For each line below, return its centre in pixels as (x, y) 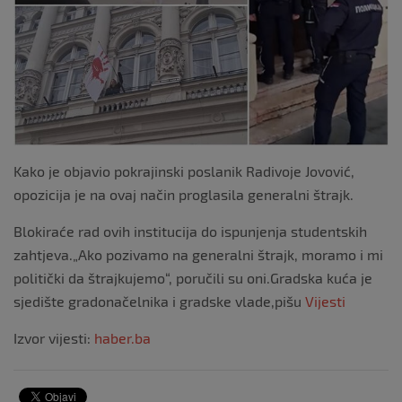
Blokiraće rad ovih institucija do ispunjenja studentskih (190, 231)
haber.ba (122, 337)
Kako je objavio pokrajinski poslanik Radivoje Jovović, (184, 170)
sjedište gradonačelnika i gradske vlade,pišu (159, 301)
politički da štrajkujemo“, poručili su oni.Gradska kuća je (193, 277)
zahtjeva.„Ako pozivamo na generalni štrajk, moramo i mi (198, 254)
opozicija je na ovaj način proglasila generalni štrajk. (184, 194)
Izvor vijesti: (54, 337)
